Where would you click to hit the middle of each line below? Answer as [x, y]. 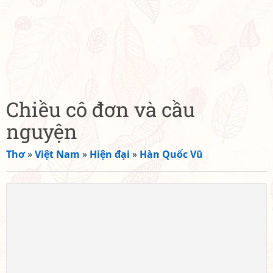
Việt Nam [57, 154]
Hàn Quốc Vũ [171, 154]
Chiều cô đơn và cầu [101, 109]
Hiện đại [110, 154]
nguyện [42, 131]
